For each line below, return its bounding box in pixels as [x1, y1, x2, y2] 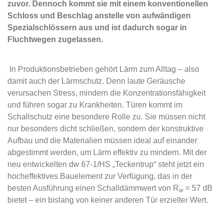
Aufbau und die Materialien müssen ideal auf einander [7, 136, 197, 145]
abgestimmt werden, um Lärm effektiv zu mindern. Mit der [7, 148, 207, 157]
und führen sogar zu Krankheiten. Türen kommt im [7, 101, 182, 109]
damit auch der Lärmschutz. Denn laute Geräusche [7, 77, 185, 85]
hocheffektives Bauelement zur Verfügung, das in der [7, 172, 192, 180]
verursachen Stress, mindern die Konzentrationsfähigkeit [7, 89, 206, 97]
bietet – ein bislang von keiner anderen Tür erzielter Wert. [7, 196, 208, 204]
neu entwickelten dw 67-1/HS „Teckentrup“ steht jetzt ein [7, 160, 204, 168]
